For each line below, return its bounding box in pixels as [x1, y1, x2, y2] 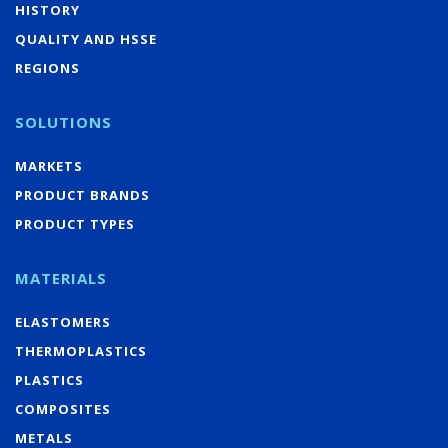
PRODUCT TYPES [15, 214, 135, 233]
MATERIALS [15, 267, 107, 288]
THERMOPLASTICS [15, 341, 147, 360]
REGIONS [15, 58, 80, 77]
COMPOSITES [15, 399, 111, 418]
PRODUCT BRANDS [15, 185, 150, 204]
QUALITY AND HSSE [15, 29, 157, 48]
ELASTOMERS [15, 312, 111, 331]
